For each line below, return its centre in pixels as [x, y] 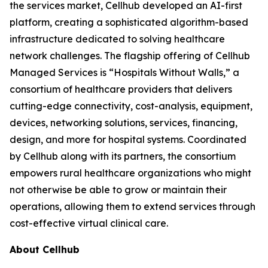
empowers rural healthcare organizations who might [130, 173]
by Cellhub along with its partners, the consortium [123, 156]
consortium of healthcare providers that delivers [121, 89]
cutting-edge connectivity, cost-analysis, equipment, [131, 106]
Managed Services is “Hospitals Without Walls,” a [124, 72]
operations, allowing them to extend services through [133, 206]
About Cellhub [45, 249]
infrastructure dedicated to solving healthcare [117, 39]
